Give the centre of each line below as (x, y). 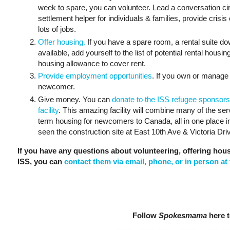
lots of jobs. (57, 29)
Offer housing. (62, 42)
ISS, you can (41, 161)
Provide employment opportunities (95, 76)
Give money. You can (75, 100)
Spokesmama (183, 215)
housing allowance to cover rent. (92, 63)
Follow (146, 215)
